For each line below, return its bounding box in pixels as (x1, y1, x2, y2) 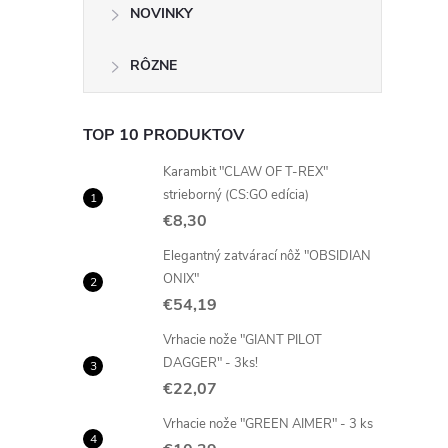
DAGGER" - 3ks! (163, 354, 258, 372)
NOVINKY (130, 4, 193, 23)
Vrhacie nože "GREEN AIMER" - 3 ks (163, 415, 373, 433)
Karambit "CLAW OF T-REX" (163, 163, 328, 181)
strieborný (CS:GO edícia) (163, 186, 309, 204)
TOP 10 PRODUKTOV (83, 124, 244, 146)
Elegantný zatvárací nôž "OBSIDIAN (163, 247, 371, 265)
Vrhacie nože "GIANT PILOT (163, 331, 322, 349)
